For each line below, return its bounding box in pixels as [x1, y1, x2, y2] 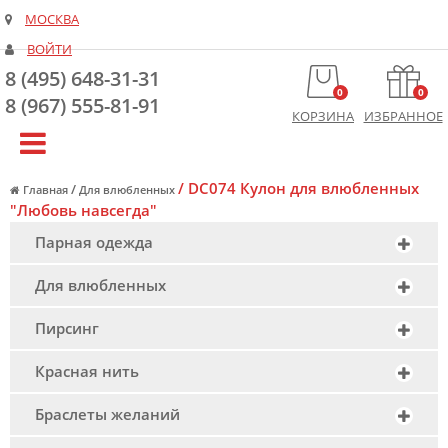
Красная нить [35, 361, 139, 381]
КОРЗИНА [292, 108, 354, 125]
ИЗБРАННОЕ [363, 108, 443, 125]
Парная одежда [35, 232, 153, 252]
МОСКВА [25, 11, 79, 28]
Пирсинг [35, 318, 99, 338]
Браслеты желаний [35, 404, 180, 424]
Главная [23, 183, 68, 197]
